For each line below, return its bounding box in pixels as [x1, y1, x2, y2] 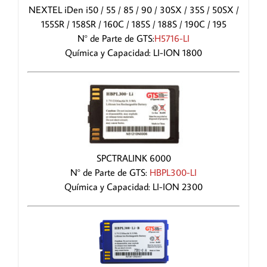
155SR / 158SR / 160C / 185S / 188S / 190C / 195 [41, 18, 226, 30]
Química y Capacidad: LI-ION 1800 [65, 46, 202, 59]
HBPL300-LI [150, 166, 197, 178]
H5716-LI [154, 32, 190, 45]
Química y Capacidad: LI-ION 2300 [64, 180, 203, 193]
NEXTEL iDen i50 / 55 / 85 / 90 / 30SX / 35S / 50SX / [28, 4, 239, 16]
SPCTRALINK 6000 [96, 151, 171, 164]
